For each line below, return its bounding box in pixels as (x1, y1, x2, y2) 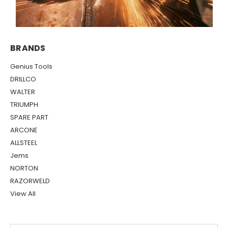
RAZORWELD (10, 176, 50, 186)
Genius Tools (10, 62, 52, 72)
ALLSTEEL (10, 138, 37, 148)
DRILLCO (10, 74, 36, 84)
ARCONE (10, 125, 38, 135)
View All (10, 189, 36, 199)
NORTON (10, 163, 38, 174)
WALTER (10, 87, 35, 97)
